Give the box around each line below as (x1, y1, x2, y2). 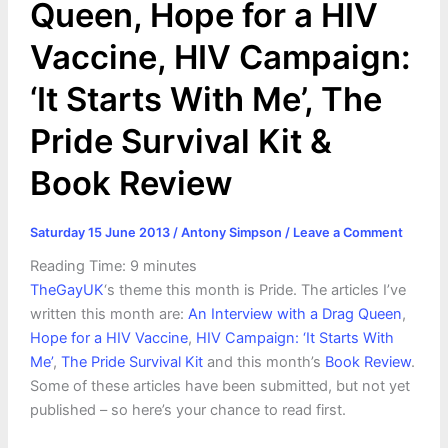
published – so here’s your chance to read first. (29, 401, 346, 420)
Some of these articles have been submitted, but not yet (29, 377, 410, 396)
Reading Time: (29, 257, 130, 276)
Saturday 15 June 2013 (29, 224, 173, 240)
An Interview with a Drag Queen (187, 305, 402, 324)
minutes (142, 257, 197, 276)
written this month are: (29, 305, 188, 324)
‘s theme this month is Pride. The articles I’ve (103, 281, 406, 300)
